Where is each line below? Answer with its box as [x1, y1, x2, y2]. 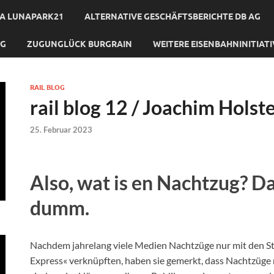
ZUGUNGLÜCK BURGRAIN [27, 39, 132, 49]
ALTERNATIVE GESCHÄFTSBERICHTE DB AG [84, 11, 261, 21]
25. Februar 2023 [30, 124, 92, 135]
